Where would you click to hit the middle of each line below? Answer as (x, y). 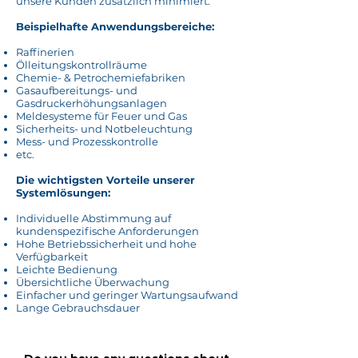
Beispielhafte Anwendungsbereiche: (115, 26)
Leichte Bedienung (67, 269)
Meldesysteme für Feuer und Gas (101, 116)
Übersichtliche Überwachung (93, 282)
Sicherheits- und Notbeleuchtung (104, 129)
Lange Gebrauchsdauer (78, 308)
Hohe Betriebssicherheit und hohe (106, 244)
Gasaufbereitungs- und (77, 90)
